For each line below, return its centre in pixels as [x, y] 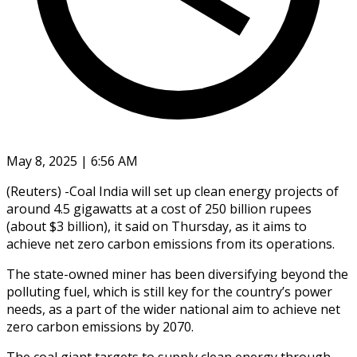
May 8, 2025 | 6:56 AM [72, 161]
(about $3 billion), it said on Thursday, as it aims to [157, 226]
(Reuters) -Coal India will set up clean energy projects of [173, 191]
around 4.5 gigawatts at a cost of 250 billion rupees [159, 208]
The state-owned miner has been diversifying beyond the [177, 274]
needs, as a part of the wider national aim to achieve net [173, 309]
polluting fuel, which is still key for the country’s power [169, 291]
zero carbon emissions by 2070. [100, 326]
